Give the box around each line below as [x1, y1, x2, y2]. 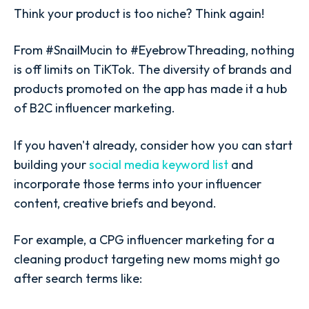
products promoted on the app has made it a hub [14, 81, 287, 97]
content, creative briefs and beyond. [14, 195, 217, 211]
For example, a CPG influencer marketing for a [14, 231, 275, 248]
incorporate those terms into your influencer [14, 175, 261, 192]
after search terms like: [14, 270, 142, 286]
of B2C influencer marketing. [14, 100, 178, 117]
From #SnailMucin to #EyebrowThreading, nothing [14, 42, 295, 59]
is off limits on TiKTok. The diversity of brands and [14, 61, 292, 78]
